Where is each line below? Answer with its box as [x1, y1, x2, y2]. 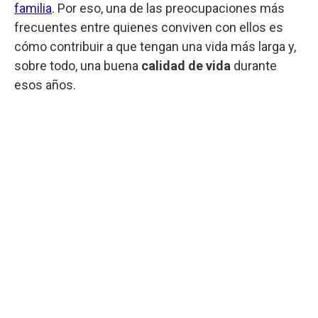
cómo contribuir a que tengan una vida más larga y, [14, 38, 296, 54]
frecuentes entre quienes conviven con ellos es [14, 19, 283, 35]
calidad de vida [141, 57, 231, 73]
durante [231, 57, 277, 73]
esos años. [14, 77, 76, 92]
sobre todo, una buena [14, 57, 141, 73]
